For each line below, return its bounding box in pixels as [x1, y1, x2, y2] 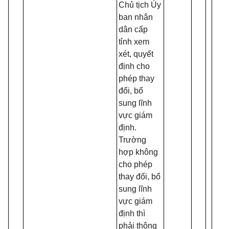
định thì [119, 209, 145, 218]
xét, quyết [119, 50, 153, 58]
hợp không [119, 148, 158, 156]
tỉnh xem [119, 37, 149, 46]
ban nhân [119, 13, 153, 21]
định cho [119, 62, 150, 71]
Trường [119, 135, 146, 144]
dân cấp [119, 25, 148, 34]
